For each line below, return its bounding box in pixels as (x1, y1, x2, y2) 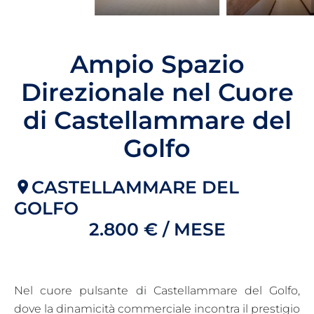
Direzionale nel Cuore (20, 76, 294, 107)
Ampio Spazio (69, 48, 245, 79)
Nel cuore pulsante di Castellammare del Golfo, (14, 283, 300, 297)
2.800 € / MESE (88, 218, 226, 240)
